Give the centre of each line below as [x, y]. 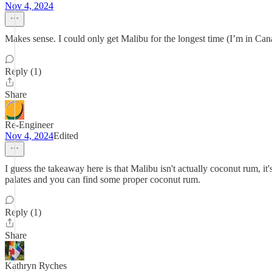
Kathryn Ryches [36, 266]
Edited [66, 136]
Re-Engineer [29, 125]
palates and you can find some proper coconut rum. [103, 179]
